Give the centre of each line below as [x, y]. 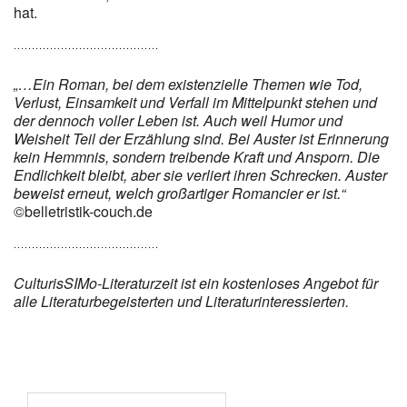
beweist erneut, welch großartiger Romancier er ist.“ [179, 193]
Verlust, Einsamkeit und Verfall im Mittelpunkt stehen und [195, 102]
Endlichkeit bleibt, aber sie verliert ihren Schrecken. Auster [200, 174]
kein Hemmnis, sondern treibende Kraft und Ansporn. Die [197, 156]
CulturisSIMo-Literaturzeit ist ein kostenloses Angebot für [196, 283]
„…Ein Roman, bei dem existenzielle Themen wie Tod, [188, 84]
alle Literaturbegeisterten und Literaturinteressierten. [181, 301]
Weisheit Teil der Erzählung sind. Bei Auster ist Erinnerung [201, 138]
